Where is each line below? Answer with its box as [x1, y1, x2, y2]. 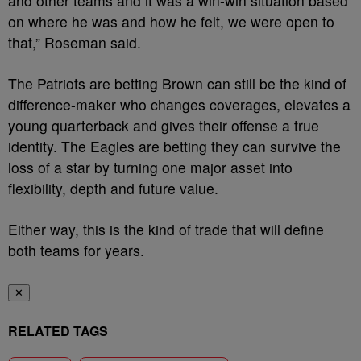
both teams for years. [8, 240, 144, 260]
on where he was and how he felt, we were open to [8, 11, 334, 31]
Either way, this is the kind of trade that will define [8, 219, 324, 239]
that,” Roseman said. [8, 32, 141, 52]
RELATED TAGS [8, 322, 108, 340]
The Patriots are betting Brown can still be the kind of [8, 73, 346, 93]
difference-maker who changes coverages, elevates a [8, 94, 351, 114]
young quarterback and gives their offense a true [8, 115, 319, 135]
